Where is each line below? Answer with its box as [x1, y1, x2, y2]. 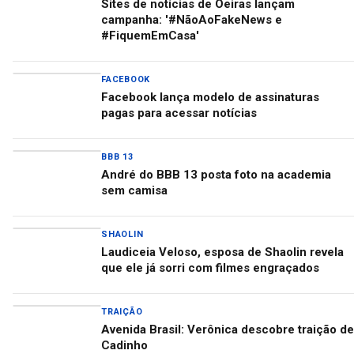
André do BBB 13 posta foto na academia [101, 168, 331, 182]
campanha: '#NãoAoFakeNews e [101, 13, 282, 27]
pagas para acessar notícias [101, 106, 257, 120]
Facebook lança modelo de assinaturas [101, 90, 319, 104]
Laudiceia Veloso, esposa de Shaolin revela [101, 245, 344, 259]
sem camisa [101, 183, 168, 198]
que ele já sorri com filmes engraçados [101, 261, 319, 275]
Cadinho [101, 338, 148, 352]
